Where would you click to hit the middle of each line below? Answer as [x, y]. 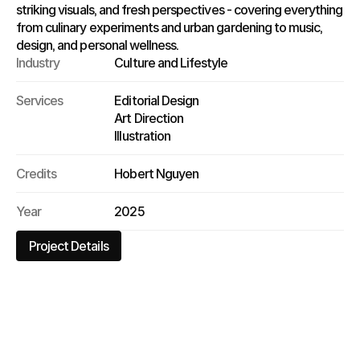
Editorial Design [157, 100]
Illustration [142, 135]
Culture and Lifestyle [171, 62]
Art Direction [149, 118]
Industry [38, 62]
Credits [37, 173]
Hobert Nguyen [156, 173]
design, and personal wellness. [98, 45]
